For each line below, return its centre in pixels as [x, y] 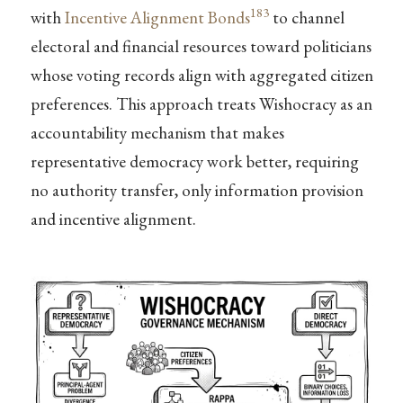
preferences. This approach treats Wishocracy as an [201, 103]
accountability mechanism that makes [157, 132]
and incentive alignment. [113, 219]
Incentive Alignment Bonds [157, 17]
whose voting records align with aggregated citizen [201, 75]
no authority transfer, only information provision [197, 190]
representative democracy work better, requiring [194, 161]
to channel [306, 17]
